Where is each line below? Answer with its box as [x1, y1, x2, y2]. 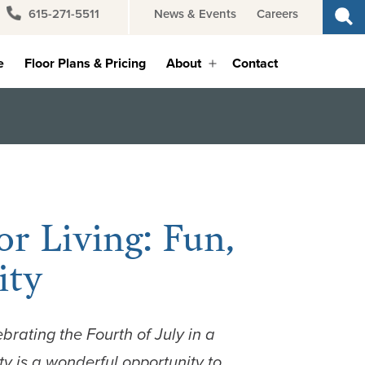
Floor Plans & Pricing [24, 54, 147, 73]
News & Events [154, 5, 236, 22]
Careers [257, 5, 298, 22]
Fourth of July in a [86, 321, 216, 346]
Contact [232, 54, 279, 73]
